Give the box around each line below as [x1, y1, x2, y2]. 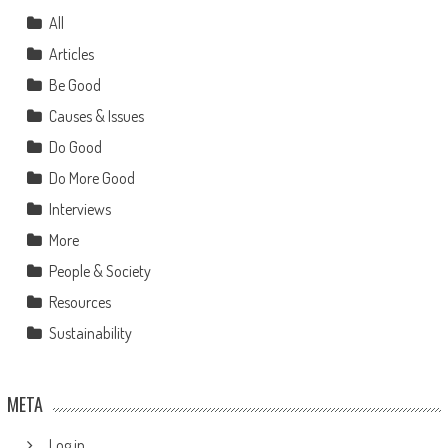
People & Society [48, 261, 151, 282]
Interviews [48, 199, 111, 220]
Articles [48, 44, 94, 65]
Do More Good [48, 168, 135, 189]
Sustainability [48, 323, 132, 344]
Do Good [48, 137, 102, 158]
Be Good [48, 75, 101, 96]
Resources [48, 292, 111, 313]
